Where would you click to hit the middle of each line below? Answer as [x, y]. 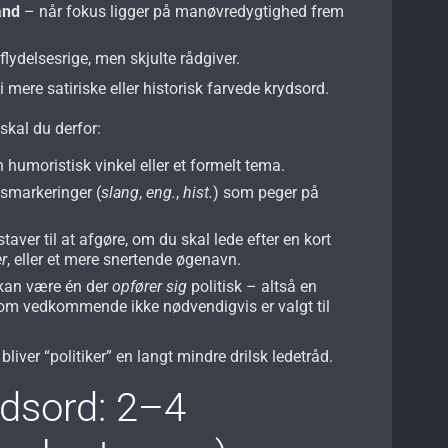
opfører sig [150, 286]
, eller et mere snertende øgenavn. [124, 259]
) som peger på [266, 192]
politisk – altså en [252, 286]
